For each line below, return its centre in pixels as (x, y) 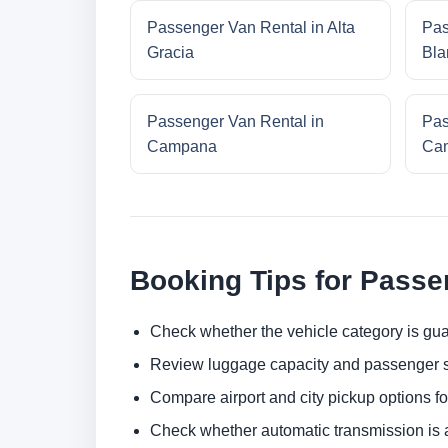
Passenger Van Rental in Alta (251, 28)
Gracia (170, 53)
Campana (182, 147)
